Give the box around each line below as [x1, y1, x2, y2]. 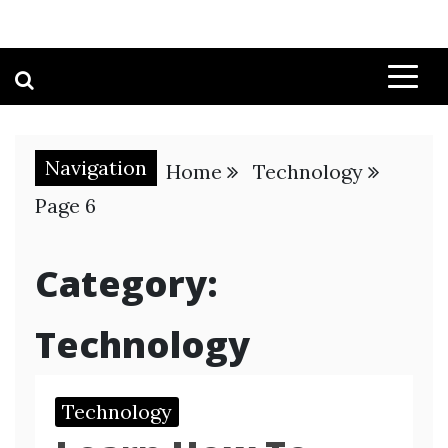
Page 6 [35, 193, 96, 218]
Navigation [45, 155, 147, 180]
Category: [35, 259, 218, 308]
